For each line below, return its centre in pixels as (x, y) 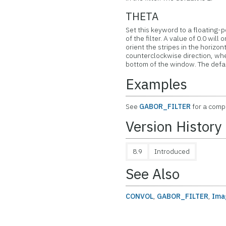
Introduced (172, 151)
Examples (157, 84)
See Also (153, 174)
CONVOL (140, 196)
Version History (174, 126)
